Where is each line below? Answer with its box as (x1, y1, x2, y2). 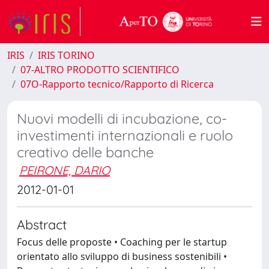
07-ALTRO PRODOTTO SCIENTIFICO (20, 63, 180, 76)
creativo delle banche (17, 144, 154, 161)
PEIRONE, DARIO (19, 163, 110, 178)
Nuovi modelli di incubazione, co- (17, 110, 227, 127)
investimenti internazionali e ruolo (17, 127, 233, 144)
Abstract (17, 216, 67, 232)
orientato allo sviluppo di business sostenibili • (17, 250, 227, 263)
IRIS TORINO (38, 49, 95, 62)
